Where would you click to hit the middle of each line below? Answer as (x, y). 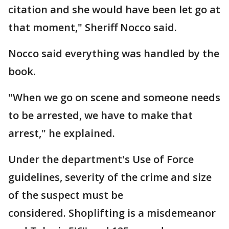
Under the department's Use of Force (101, 159)
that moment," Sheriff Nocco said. (93, 27)
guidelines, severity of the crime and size (110, 177)
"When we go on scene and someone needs (114, 97)
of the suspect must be (66, 195)
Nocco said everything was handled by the (114, 53)
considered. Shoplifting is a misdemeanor (112, 213)
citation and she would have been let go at (114, 9)
